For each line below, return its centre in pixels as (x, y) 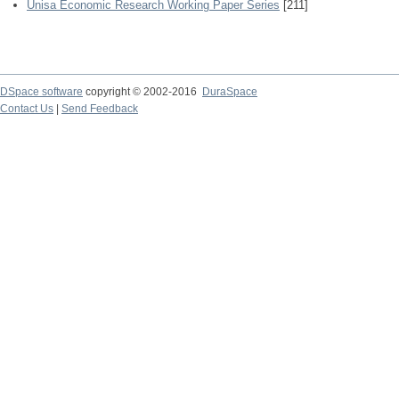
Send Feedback (100, 109)
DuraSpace (230, 92)
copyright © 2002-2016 (142, 92)
